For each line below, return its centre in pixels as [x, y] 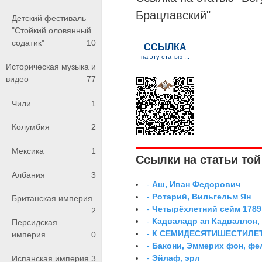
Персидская [35, 222]
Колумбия [31, 127]
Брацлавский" [173, 15]
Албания [28, 175]
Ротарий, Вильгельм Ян [202, 196]
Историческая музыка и [51, 67]
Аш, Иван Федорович [196, 184]
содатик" [28, 42]
